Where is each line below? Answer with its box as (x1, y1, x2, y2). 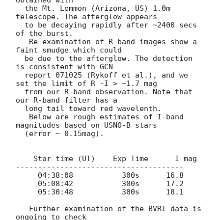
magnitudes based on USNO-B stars (16, 121, 157, 130)
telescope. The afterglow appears (16, 12, 157, 22)
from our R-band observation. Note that (16, 87, 25, 97)
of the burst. (16, 29, 73, 38)
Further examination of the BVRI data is (16, 204, 29, 214)
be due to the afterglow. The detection (16, 54, 25, 63)
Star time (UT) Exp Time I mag (16, 154, 33, 164)
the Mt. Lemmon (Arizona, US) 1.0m (16, 4, 25, 13)
